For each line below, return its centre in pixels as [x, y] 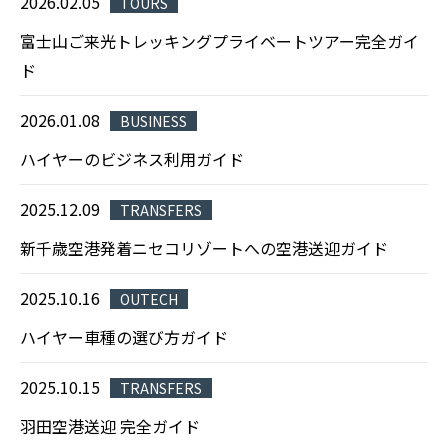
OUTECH [149, 299]
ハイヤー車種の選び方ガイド [124, 337]
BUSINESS [153, 121]
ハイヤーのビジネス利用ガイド [132, 159]
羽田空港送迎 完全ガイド [110, 426]
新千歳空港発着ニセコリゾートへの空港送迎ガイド [204, 248]
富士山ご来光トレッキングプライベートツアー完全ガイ [219, 41]
